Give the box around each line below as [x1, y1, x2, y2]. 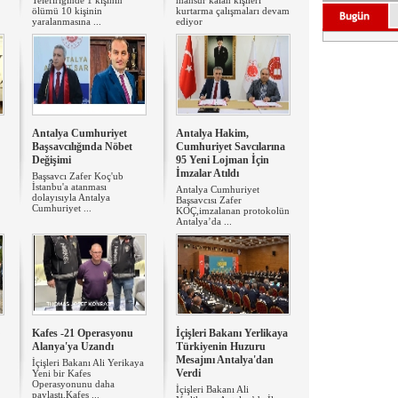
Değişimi [32, 154, 71, 166]
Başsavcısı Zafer [176, 195, 242, 205]
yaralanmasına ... [32, 16, 101, 27]
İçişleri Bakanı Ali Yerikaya [32, 357, 144, 368]
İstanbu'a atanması [32, 181, 107, 192]
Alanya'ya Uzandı [32, 340, 114, 353]
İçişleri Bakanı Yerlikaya [176, 327, 288, 339]
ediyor [176, 16, 203, 27]
